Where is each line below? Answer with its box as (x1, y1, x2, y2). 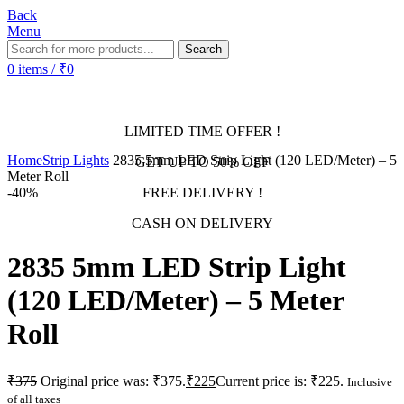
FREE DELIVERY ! (142, 185, 262, 200)
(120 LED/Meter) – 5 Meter (7, 284, 344, 317)
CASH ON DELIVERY (131, 216, 273, 231)
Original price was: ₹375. (41, 372, 186, 389)
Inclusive (347, 374, 392, 389)
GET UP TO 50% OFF (134, 154, 270, 170)
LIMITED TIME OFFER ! (124, 124, 280, 139)
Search (185, 42, 222, 56)
